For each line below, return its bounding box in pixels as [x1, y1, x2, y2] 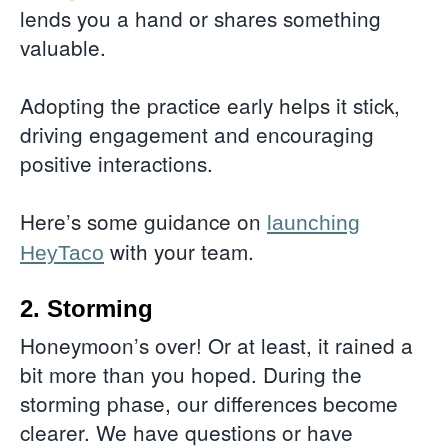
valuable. [20, 31, 112, 62]
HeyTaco [20, 240, 104, 264]
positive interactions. [20, 147, 213, 178]
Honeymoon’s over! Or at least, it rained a [20, 330, 413, 361]
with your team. [104, 235, 254, 266]
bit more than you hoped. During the [20, 359, 362, 390]
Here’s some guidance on [20, 205, 267, 236]
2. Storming [20, 295, 153, 323]
